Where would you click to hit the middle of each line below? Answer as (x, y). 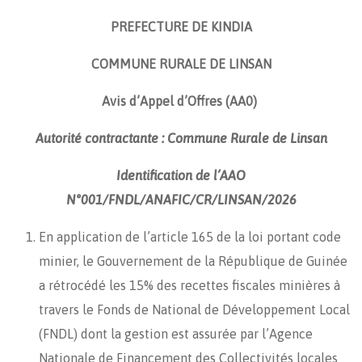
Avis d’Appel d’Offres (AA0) (179, 101)
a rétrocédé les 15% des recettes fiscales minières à (189, 285)
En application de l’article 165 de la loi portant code (190, 236)
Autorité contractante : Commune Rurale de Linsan (181, 138)
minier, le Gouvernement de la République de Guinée (193, 261)
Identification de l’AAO (181, 175)
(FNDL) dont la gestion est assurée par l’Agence (176, 333)
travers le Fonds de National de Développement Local (194, 309)
